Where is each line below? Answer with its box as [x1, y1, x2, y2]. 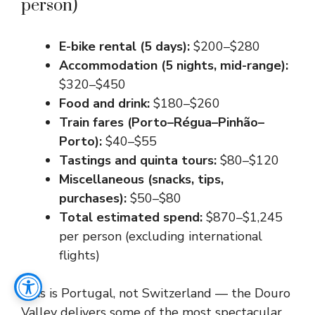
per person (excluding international [59, 228, 262, 245]
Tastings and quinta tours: [59, 152, 217, 169]
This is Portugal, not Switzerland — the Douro [21, 285, 290, 302]
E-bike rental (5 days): [59, 38, 190, 55]
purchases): [59, 190, 127, 207]
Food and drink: [59, 95, 150, 112]
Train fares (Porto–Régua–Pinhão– [59, 114, 264, 131]
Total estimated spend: [59, 209, 202, 226]
